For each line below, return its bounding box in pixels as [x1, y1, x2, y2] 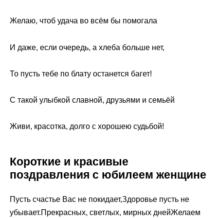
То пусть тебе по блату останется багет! [10, 69, 152, 78]
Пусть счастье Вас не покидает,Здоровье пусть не [10, 195, 189, 204]
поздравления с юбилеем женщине [10, 168, 206, 182]
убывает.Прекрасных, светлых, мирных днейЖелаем [10, 208, 200, 217]
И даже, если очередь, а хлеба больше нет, [10, 43, 164, 52]
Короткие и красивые [10, 155, 128, 168]
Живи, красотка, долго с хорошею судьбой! [10, 122, 164, 131]
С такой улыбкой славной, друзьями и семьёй [10, 96, 175, 105]
